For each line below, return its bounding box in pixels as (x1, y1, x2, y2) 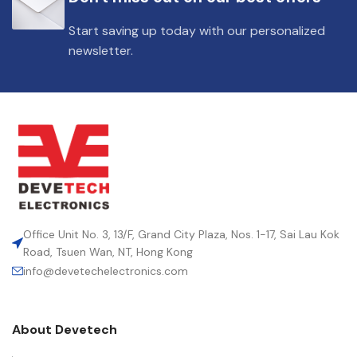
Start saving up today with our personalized (69, 22, 326, 39)
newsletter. (69, 41, 134, 59)
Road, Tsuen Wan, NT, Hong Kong (23, 244, 193, 259)
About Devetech (12, 320, 117, 338)
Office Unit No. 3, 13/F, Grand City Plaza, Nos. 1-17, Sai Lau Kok (23, 226, 339, 241)
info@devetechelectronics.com (23, 263, 188, 278)
